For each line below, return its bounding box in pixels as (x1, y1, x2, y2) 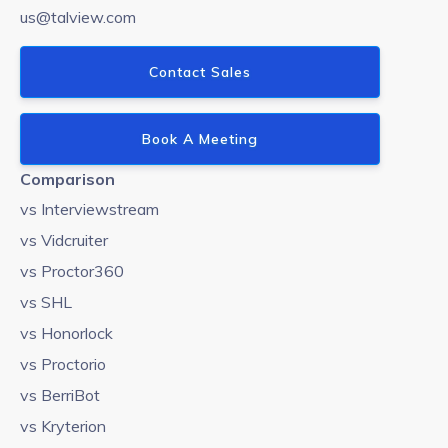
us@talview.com (20, 7, 136, 28)
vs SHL (20, 292, 72, 313)
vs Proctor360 (20, 261, 124, 282)
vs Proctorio (20, 354, 106, 375)
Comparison (20, 169, 115, 190)
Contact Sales (149, 63, 251, 82)
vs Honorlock (20, 323, 113, 344)
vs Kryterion (20, 416, 106, 437)
